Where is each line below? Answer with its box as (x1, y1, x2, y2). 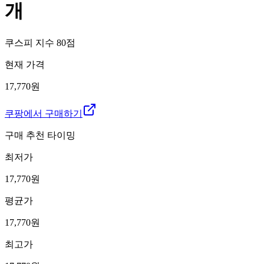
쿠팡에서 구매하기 (5, 108, 82, 118)
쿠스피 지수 (5, 37, 57, 48)
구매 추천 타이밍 (5, 130, 75, 140)
